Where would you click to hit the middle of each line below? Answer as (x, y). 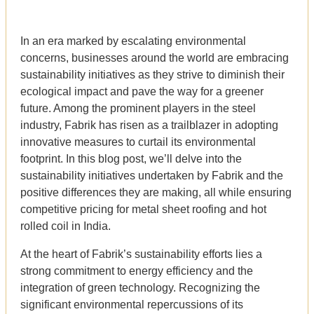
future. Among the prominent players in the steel (138, 108)
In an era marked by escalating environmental (133, 41)
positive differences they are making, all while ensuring (156, 192)
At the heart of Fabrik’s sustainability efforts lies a (141, 254)
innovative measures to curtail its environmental (138, 142)
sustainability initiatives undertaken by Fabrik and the (152, 175)
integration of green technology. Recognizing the (140, 287)
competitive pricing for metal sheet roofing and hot (143, 209)
